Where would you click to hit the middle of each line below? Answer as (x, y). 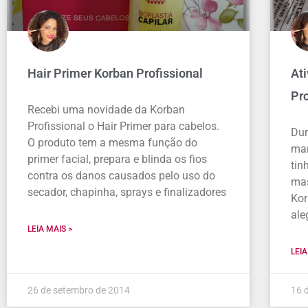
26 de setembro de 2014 (79, 290)
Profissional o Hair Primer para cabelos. (123, 126)
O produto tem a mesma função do (112, 143)
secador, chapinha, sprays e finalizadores (127, 192)
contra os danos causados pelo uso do (121, 176)
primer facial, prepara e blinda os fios (117, 159)
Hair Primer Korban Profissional (115, 74)
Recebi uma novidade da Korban (106, 110)
